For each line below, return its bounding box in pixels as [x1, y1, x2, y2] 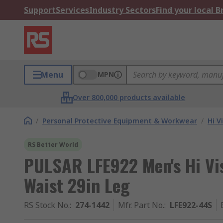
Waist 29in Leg [24, 172, 130, 198]
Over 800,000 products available [73, 93, 186, 102]
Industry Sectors [89, 4, 156, 15]
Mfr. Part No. [118, 200, 164, 211]
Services [56, 4, 89, 15]
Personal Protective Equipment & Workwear [42, 116, 197, 125]
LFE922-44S [170, 200, 212, 211]
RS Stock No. [24, 200, 70, 211]
